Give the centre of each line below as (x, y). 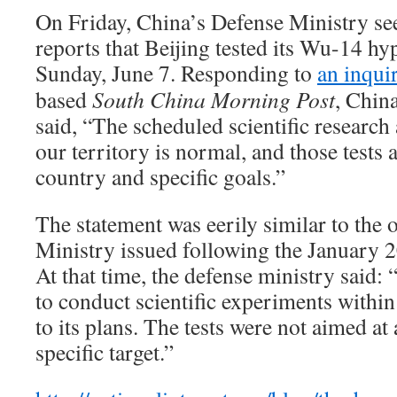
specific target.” (105, 351)
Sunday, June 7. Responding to (176, 72)
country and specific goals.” (160, 176)
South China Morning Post (214, 99)
